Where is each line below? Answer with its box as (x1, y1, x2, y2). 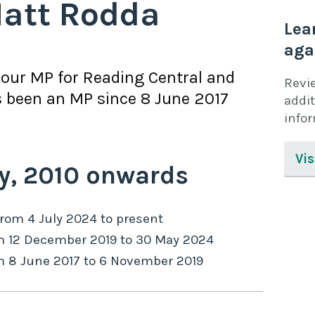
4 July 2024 (27, 211, 97, 227)
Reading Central (83, 67, 202, 88)
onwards (79, 160, 188, 191)
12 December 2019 (8, 232, 117, 248)
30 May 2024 (136, 232, 214, 248)
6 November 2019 (99, 253, 203, 269)
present (116, 211, 163, 227)
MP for (26, 67, 83, 88)
